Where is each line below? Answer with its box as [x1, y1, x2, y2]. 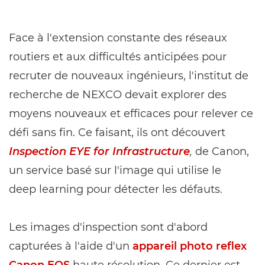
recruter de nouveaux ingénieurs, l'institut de [9, 69, 248, 82]
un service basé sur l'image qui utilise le [9, 164, 221, 177]
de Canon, [192, 145, 249, 158]
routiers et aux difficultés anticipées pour [9, 50, 227, 63]
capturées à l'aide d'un [9, 240, 132, 253]
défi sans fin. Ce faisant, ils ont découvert [9, 126, 225, 139]
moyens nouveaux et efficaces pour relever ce [9, 107, 253, 120]
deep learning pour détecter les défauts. [9, 183, 222, 196]
